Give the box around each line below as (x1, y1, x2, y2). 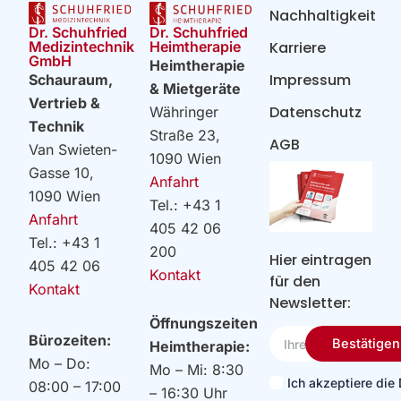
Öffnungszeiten (149, 313, 258, 332)
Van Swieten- (29, 140, 118, 158)
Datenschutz (269, 102, 363, 124)
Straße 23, (149, 125, 220, 144)
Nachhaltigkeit (269, 5, 377, 27)
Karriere (269, 38, 327, 59)
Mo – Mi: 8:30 (149, 360, 243, 379)
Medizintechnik (29, 37, 135, 55)
